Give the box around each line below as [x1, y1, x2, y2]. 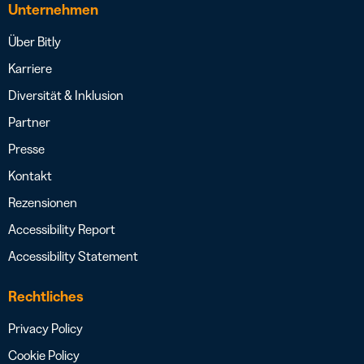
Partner [8, 114, 50, 131]
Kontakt [8, 167, 52, 184]
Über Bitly [8, 33, 61, 50]
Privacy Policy [8, 320, 83, 337]
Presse [8, 141, 45, 158]
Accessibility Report [8, 221, 115, 238]
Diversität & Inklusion [8, 87, 123, 104]
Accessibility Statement [8, 248, 138, 265]
